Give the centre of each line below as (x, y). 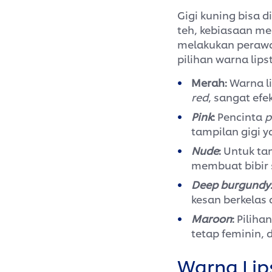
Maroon (212, 218)
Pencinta (241, 116)
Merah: (210, 82)
